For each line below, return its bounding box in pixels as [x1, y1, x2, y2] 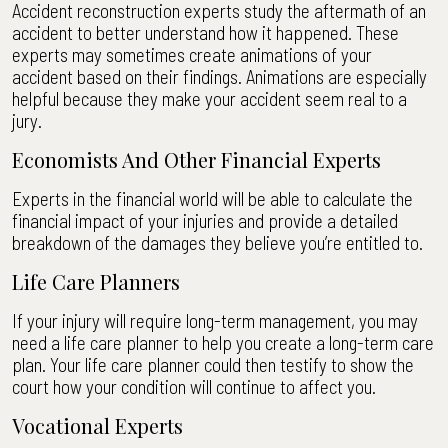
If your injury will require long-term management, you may [12, 309, 418, 332]
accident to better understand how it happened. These [12, 21, 399, 44]
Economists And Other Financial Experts [12, 146, 381, 173]
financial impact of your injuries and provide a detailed [12, 209, 398, 232]
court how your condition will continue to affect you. [12, 375, 376, 398]
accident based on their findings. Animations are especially [12, 65, 427, 88]
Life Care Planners [12, 268, 180, 295]
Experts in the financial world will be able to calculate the [12, 187, 413, 210]
